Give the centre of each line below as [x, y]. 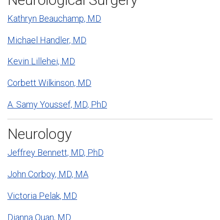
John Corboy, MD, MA [48, 174]
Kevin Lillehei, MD [41, 61]
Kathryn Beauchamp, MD [54, 18]
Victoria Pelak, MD [42, 195]
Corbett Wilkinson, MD [49, 83]
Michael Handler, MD [47, 40]
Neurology [40, 134]
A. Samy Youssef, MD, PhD [57, 104]
